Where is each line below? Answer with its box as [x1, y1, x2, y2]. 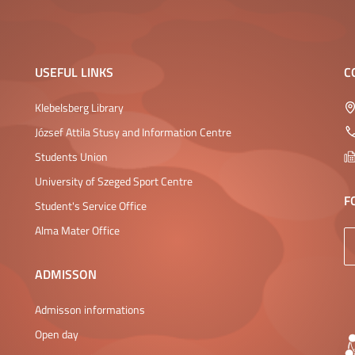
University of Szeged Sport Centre [35, 174, 193, 189]
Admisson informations [35, 302, 145, 317]
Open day [35, 326, 78, 342]
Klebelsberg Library [35, 100, 124, 115]
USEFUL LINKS [35, 63, 113, 81]
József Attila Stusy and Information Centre [35, 124, 231, 139]
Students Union [35, 149, 108, 164]
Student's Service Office [35, 198, 147, 213]
